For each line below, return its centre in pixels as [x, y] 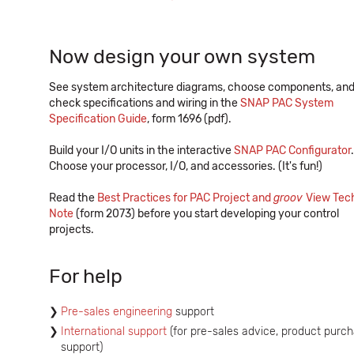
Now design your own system [182, 56]
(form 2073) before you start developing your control [206, 214]
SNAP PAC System [287, 103]
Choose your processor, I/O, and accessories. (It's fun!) [186, 166]
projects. [72, 230]
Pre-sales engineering [117, 312]
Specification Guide [98, 119]
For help [86, 276]
